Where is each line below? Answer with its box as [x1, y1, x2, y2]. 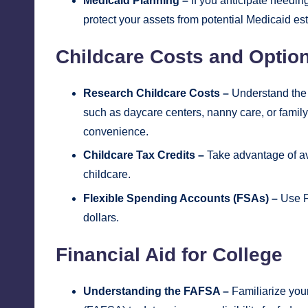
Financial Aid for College [56, 243, 283, 265]
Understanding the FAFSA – [83, 285, 229, 297]
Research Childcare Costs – [83, 87, 229, 99]
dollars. [83, 211, 119, 223]
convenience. [83, 125, 148, 137]
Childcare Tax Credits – [83, 149, 204, 162]
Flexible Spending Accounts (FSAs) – [83, 192, 278, 204]
